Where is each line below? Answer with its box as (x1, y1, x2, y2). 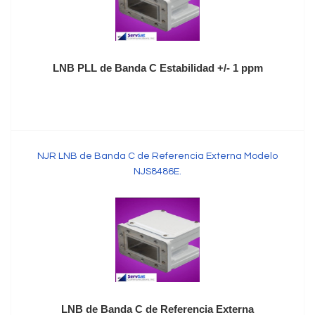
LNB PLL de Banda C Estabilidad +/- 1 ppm (52, 62, 263, 74)
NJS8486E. (134, 167, 181, 176)
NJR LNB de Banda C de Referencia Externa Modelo (37, 151, 278, 161)
